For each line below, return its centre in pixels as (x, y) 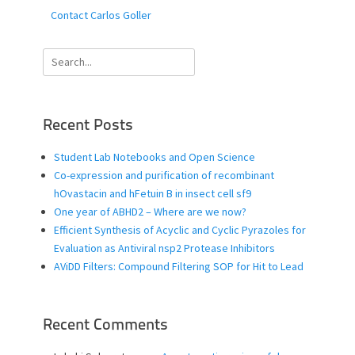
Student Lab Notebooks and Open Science (155, 157)
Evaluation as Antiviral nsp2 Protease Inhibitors (164, 248)
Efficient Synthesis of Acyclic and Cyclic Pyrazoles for (180, 229)
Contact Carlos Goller (101, 15)
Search (59, 57)
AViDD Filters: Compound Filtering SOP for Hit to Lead (179, 266)
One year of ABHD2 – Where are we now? (150, 211)
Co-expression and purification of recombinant (164, 175)
